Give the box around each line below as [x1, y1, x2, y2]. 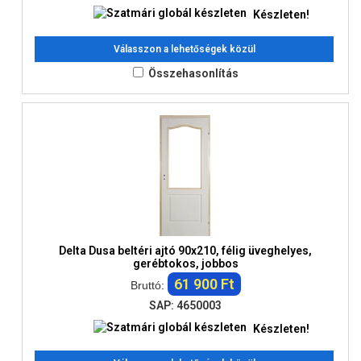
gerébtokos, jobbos [132, 257, 239, 270]
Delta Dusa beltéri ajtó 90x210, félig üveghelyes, [59, 244, 312, 257]
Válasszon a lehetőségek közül [113, 44, 255, 55]
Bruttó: [130, 279, 168, 292]
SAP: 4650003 [149, 299, 222, 312]
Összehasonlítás [147, 67, 239, 80]
